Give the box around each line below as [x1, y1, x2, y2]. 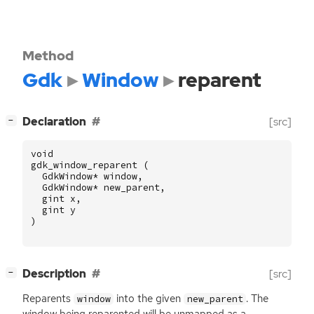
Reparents [22, 292, 74, 306]
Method [22, 46, 74, 64]
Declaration [22, 114, 86, 130]
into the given [114, 292, 184, 306]
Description [22, 266, 86, 282]
